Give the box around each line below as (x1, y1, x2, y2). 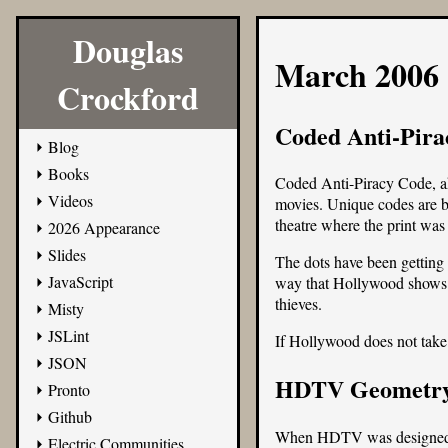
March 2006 (274, 50, 439, 98)
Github (47, 405, 92, 427)
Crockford (57, 73, 199, 121)
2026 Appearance (47, 216, 160, 238)
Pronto (47, 378, 90, 400)
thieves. (274, 293, 322, 315)
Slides (47, 243, 86, 265)
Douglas (73, 26, 183, 74)
